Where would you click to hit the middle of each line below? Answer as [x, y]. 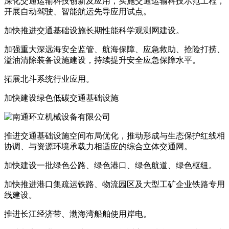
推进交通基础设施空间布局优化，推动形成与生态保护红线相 [114, 136]
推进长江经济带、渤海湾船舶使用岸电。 [78, 214]
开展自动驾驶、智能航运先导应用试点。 [78, 12]
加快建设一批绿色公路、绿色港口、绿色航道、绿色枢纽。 [110, 166]
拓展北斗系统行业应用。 [49, 79]
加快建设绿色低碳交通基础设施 [61, 98]
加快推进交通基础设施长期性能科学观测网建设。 [94, 31]
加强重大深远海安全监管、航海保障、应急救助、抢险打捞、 [114, 50]
